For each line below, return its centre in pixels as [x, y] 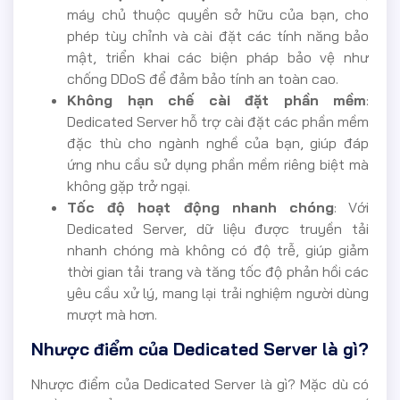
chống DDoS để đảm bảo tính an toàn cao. [203, 79]
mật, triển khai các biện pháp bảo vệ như [218, 58]
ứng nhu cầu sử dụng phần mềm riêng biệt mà [218, 165]
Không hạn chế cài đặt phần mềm [217, 100]
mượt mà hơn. [112, 315]
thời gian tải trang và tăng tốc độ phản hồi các [218, 272]
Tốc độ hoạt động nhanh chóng [200, 208]
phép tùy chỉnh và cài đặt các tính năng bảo [218, 36]
